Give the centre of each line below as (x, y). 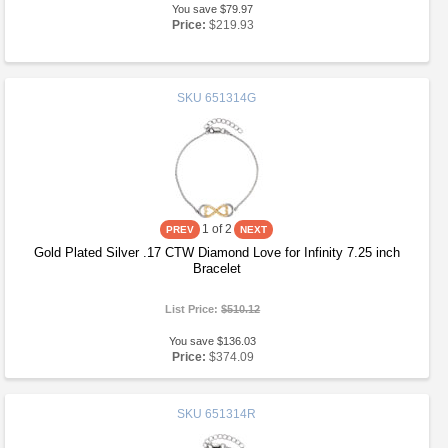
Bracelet (216, 268)
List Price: (193, 309)
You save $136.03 (213, 341)
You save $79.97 (213, 9)
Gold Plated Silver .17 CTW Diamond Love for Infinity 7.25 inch (216, 252)
